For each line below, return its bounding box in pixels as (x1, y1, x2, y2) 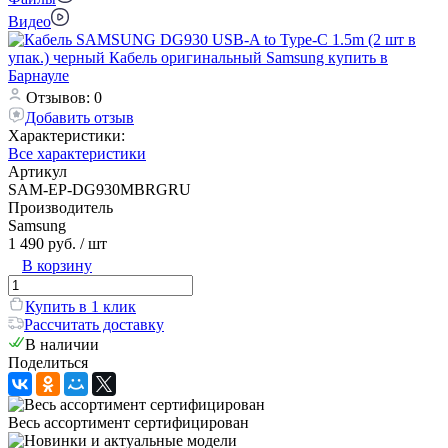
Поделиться (8, 353, 88, 371)
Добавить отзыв (25, 108, 134, 126)
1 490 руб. (8, 234, 76, 252)
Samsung (8, 216, 66, 234)
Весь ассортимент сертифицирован (8, 413, 249, 431)
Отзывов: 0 (26, 88, 102, 106)
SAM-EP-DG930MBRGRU (8, 180, 191, 198)
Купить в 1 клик (25, 297, 136, 315)
